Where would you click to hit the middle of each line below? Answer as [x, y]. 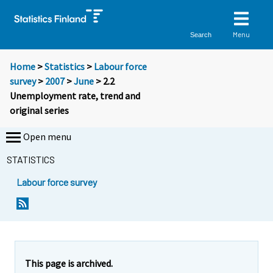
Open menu [47, 137]
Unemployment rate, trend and [75, 96]
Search [201, 34]
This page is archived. [69, 263]
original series [39, 111]
